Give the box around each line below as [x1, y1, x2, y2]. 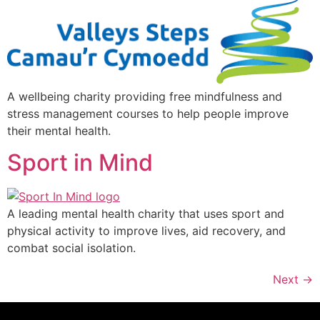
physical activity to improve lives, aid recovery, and [7, 224, 286, 239]
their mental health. [7, 123, 111, 138]
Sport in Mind [7, 149, 153, 177]
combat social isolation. [7, 241, 136, 256]
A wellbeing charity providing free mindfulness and [7, 89, 282, 104]
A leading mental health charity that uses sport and [7, 206, 284, 221]
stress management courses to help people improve [7, 106, 289, 121]
